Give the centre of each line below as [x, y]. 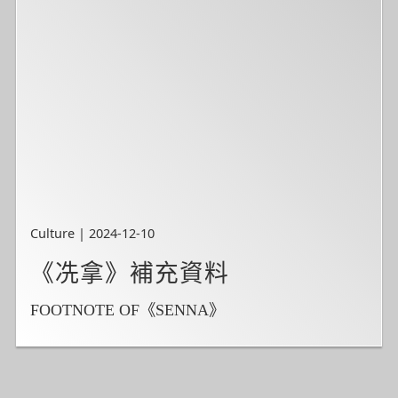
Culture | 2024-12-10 [93, 233]
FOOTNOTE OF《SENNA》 [128, 310]
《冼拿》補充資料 [130, 274]
